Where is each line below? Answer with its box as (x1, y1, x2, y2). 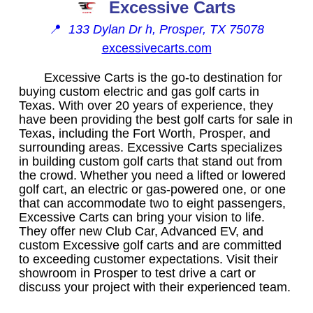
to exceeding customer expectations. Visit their (19, 252, 278, 266)
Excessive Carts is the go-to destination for (44, 70, 282, 85)
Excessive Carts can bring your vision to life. (19, 210, 265, 224)
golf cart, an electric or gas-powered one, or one (19, 182, 286, 196)
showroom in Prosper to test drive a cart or (19, 265, 256, 280)
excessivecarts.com (101, 41, 212, 55)
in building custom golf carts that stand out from (19, 154, 282, 168)
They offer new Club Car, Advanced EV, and (19, 224, 263, 238)
